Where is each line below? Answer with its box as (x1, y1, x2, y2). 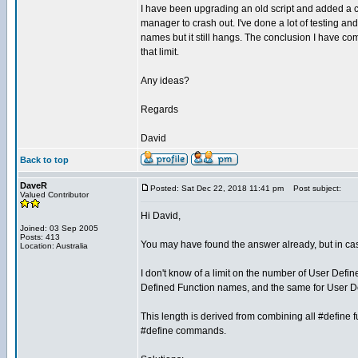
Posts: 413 (20, 233, 60, 241)
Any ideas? (141, 75, 189, 86)
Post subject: (286, 184, 341, 193)
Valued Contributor (20, 190, 89, 199)
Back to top (20, 155, 69, 165)
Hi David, (141, 210, 181, 221)
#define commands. (141, 325, 226, 336)
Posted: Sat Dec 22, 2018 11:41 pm (150, 184, 284, 193)
